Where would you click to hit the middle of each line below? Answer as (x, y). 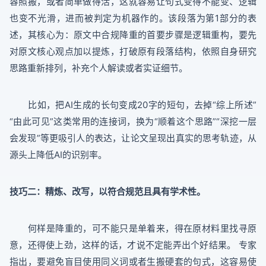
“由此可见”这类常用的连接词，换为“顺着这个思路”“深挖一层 (133, 122)
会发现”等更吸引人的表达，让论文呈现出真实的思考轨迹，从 (133, 138)
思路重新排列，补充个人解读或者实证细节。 (99, 68)
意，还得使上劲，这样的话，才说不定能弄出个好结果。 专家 (133, 245)
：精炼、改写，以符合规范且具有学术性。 (121, 192)
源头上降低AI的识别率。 (58, 155)
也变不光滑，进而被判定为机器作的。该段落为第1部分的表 (133, 18)
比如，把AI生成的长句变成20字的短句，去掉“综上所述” (133, 105)
